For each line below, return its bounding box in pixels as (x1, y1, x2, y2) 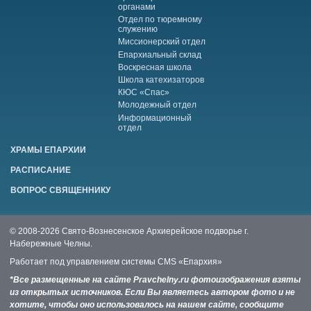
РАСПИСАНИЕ (10, 165, 72, 175)
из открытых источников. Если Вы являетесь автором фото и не (10, 287, 295, 298)
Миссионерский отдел (117, 37, 205, 47)
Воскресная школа (117, 62, 192, 72)
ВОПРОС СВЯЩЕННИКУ (10, 185, 111, 195)
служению (117, 24, 158, 35)
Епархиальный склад (117, 49, 201, 60)
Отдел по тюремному (117, 15, 202, 25)
